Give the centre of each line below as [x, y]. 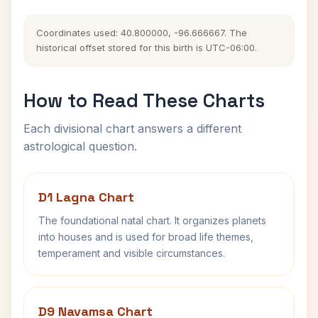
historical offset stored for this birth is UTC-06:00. [147, 48]
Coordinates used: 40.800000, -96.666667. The [142, 33]
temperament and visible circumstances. [132, 253]
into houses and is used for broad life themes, [146, 237]
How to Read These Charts [144, 100]
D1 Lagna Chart [86, 197]
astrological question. [80, 146]
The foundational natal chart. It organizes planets [152, 220]
